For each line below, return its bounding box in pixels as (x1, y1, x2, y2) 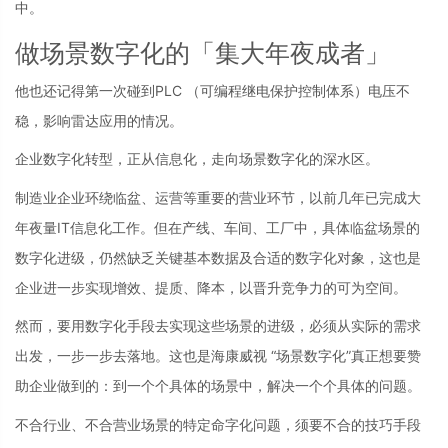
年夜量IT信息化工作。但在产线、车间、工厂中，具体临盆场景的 (15, 218, 420, 236)
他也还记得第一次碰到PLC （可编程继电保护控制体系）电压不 (15, 81, 410, 99)
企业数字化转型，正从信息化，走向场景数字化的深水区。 (15, 150, 379, 167)
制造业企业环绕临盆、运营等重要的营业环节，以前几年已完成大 (15, 188, 421, 206)
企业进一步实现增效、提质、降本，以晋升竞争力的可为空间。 (15, 278, 407, 296)
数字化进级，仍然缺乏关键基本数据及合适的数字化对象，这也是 (15, 248, 421, 266)
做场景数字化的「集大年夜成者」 (15, 38, 390, 68)
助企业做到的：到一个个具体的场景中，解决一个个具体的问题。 (15, 377, 421, 394)
